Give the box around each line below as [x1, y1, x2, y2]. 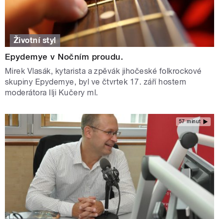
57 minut [178, 119, 201, 125]
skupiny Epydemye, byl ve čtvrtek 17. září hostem [5, 77, 187, 87]
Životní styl [14, 35, 56, 45]
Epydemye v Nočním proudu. [5, 51, 123, 62]
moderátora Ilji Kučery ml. [5, 88, 98, 97]
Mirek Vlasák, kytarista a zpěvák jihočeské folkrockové [5, 66, 202, 76]
